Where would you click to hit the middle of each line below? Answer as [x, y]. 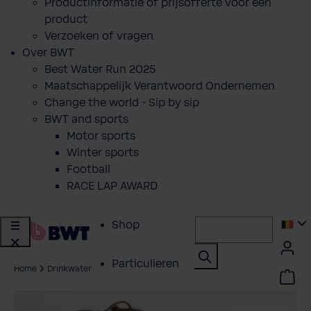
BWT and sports [86, 119]
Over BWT [48, 53]
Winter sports [103, 153]
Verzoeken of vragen [99, 36]
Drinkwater [69, 269]
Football [89, 169]
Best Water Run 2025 [100, 69]
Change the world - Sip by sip [122, 103]
